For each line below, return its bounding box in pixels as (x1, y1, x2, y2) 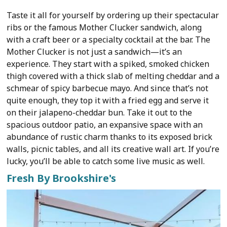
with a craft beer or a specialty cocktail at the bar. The (7, 33, 211, 45)
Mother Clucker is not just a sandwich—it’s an (7, 46, 182, 57)
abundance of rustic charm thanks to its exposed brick (7, 131, 213, 142)
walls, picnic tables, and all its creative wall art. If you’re (7, 143, 220, 155)
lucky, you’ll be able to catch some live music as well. (7, 155, 205, 167)
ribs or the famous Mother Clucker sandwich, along (7, 21, 202, 33)
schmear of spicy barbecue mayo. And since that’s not (7, 82, 209, 94)
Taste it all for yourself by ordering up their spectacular (7, 9, 219, 21)
